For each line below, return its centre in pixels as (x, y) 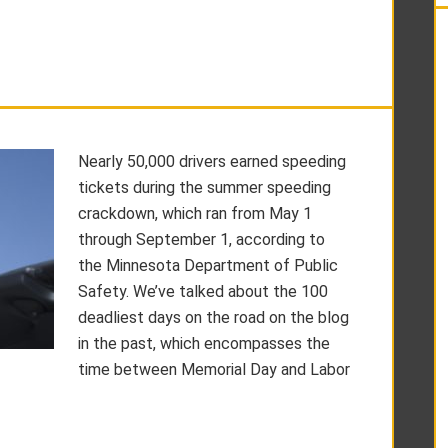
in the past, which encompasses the (204, 343)
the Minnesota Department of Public (208, 265)
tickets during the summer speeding (204, 187)
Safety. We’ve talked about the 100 (203, 291)
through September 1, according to (201, 239)
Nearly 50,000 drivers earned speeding (212, 161)
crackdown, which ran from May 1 (195, 213)
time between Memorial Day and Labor (214, 369)
